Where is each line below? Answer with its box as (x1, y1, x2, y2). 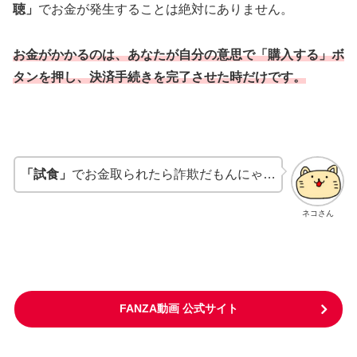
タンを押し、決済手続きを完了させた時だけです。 (13, 69, 306, 84)
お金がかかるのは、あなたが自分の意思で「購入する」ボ (13, 47, 344, 61)
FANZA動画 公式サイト (119, 301, 238, 315)
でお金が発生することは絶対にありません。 (38, 2, 293, 16)
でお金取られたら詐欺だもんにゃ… (72, 167, 277, 182)
